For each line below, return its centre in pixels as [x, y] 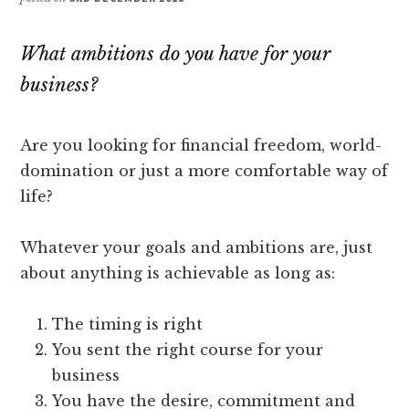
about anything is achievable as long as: [178, 273]
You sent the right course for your [188, 350]
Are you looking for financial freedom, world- [201, 146]
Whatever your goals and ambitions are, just [197, 248]
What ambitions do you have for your [176, 54]
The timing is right [128, 325]
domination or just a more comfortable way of [204, 171]
